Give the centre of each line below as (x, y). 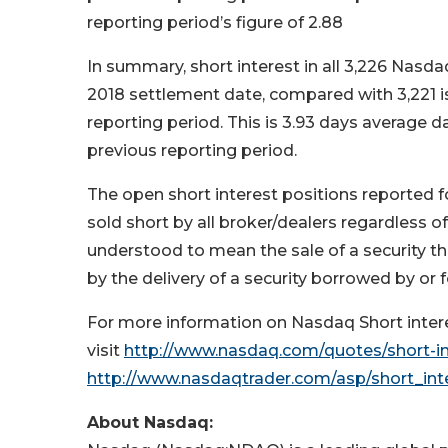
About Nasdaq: (150, 422)
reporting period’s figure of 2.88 (215, 22)
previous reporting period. (192, 150)
